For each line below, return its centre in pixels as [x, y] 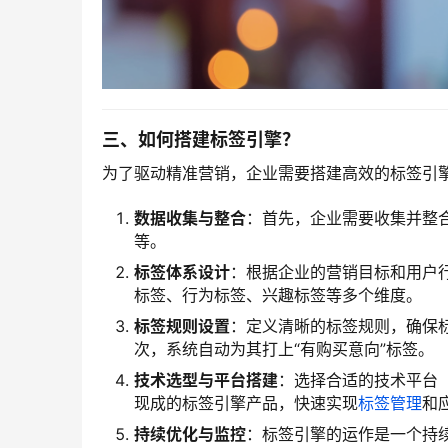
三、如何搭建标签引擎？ [201, 140]
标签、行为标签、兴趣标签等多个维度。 [278, 295]
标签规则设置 [182, 326]
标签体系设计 [182, 272]
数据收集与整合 [190, 218]
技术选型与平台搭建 [206, 380]
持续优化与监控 [190, 434]
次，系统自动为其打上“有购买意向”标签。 [284, 349]
